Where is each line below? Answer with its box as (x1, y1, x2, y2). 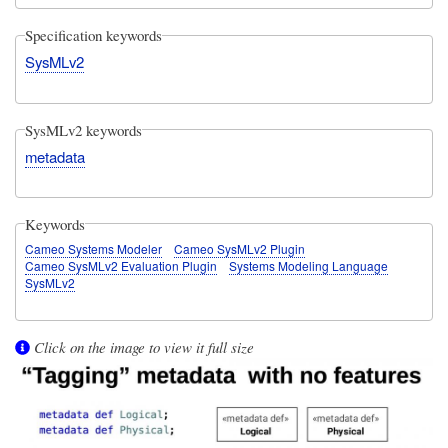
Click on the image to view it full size (33, 337, 254, 358)
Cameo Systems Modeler (25, 240, 163, 258)
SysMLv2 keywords (25, 119, 143, 140)
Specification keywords (25, 25, 163, 46)
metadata (25, 145, 86, 167)
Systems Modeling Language (229, 257, 389, 275)
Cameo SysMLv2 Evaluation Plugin (25, 257, 218, 275)
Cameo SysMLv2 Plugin (174, 240, 306, 258)
